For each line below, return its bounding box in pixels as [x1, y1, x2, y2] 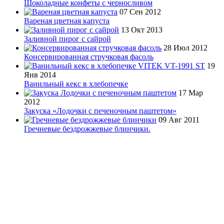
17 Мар [178, 88, 203, 97]
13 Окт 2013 [121, 25, 162, 34]
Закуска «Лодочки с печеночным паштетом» [24, 106, 176, 115]
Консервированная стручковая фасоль [24, 52, 153, 61]
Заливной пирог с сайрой [24, 34, 111, 43]
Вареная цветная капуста [24, 16, 109, 25]
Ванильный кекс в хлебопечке [24, 79, 128, 88]
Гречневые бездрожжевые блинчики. [24, 124, 150, 133]
